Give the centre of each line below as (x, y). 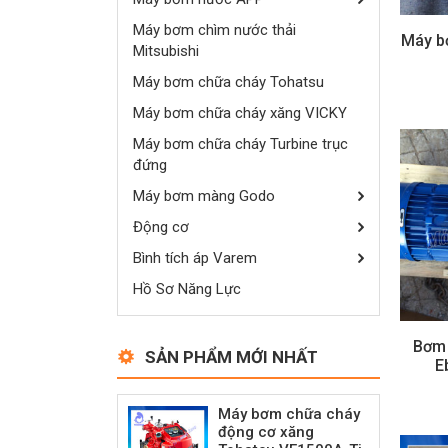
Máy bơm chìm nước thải (214, 29)
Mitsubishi (166, 50)
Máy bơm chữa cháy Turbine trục (240, 143)
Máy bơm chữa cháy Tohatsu (228, 81)
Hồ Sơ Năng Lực (187, 288)
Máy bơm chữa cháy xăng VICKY (240, 112)
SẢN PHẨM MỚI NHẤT (231, 356)
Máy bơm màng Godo (204, 195)
